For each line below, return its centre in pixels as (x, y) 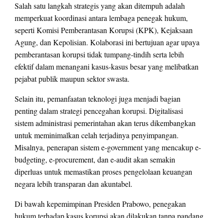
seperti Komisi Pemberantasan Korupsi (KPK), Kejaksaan (104, 30)
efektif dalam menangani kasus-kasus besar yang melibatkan (107, 67)
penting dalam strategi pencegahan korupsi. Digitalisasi (99, 111)
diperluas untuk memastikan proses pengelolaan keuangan (103, 172)
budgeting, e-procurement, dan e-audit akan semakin (95, 160)
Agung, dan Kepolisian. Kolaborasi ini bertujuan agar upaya (107, 42)
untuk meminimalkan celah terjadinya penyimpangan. (97, 135)
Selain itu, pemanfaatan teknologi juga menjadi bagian (98, 99)
